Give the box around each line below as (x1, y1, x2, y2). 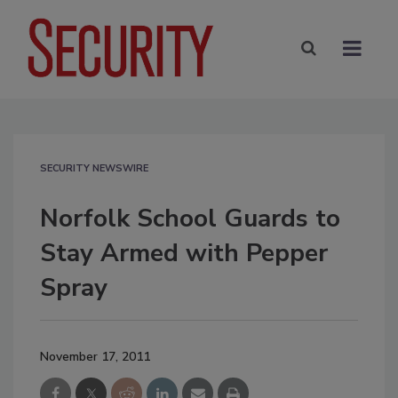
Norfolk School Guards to (40, 201, 340, 235)
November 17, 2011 (40, 347, 150, 365)
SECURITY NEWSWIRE (40, 161, 148, 175)
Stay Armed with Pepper (40, 235, 328, 270)
